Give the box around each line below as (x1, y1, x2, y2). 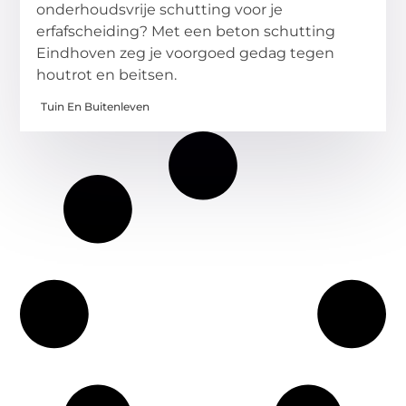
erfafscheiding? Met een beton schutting (36, 22, 336, 40)
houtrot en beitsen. (36, 65, 178, 83)
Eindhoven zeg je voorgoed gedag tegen (36, 43, 335, 62)
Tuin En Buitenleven (41, 100, 150, 114)
